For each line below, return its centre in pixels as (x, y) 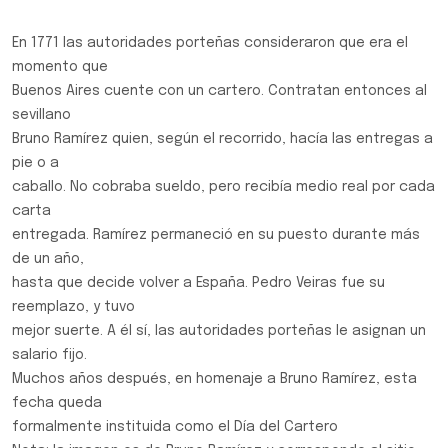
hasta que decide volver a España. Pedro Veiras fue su (198, 283)
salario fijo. (49, 355)
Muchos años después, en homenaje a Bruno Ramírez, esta (214, 379)
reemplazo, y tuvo (73, 307)
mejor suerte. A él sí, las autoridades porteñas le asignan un (219, 331)
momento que (60, 67)
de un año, (48, 259)
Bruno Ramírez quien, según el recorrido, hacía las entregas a (222, 139)
